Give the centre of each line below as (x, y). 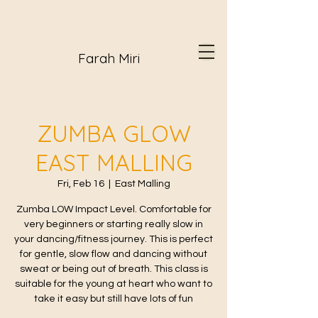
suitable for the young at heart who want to (114, 284)
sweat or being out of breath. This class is (114, 269)
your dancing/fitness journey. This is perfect (114, 239)
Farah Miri (109, 58)
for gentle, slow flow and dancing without (114, 254)
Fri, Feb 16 (81, 184)
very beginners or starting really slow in (114, 224)
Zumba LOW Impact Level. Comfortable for (114, 209)
